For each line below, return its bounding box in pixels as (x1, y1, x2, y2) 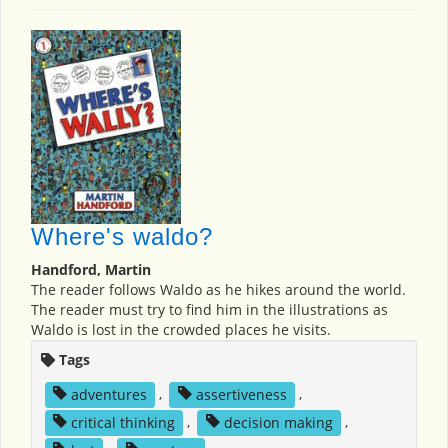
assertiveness (195, 384, 287, 404)
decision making (223, 412, 333, 432)
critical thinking (70, 412, 175, 432)
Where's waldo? (31, 223, 213, 251)
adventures (70, 384, 147, 404)
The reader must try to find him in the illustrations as (31, 300, 388, 320)
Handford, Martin (31, 260, 151, 280)
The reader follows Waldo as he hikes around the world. (31, 280, 406, 300)
